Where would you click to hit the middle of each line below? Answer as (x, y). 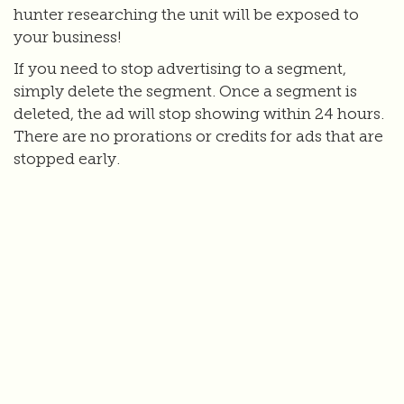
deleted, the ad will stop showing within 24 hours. (199, 114)
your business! (67, 37)
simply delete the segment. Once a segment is (185, 91)
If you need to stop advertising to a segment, (180, 69)
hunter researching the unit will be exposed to (186, 14)
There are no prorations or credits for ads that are (198, 136)
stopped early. (67, 159)
